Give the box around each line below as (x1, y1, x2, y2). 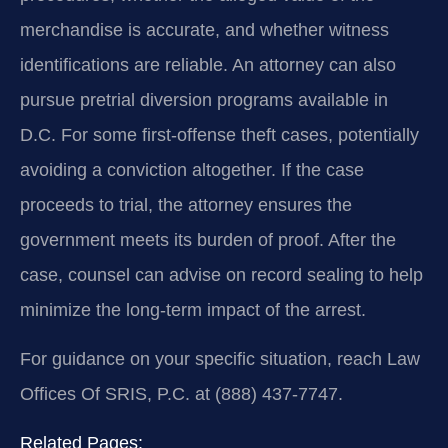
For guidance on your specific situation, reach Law (20, 349, 420, 370)
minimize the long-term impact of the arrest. (20, 299, 366, 320)
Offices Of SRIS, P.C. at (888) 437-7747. (20, 384, 343, 405)
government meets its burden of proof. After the (20, 229, 396, 250)
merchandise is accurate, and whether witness (20, 19, 389, 40)
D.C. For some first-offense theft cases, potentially (20, 124, 419, 145)
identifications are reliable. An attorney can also (20, 54, 396, 75)
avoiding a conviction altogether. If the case (20, 159, 364, 180)
